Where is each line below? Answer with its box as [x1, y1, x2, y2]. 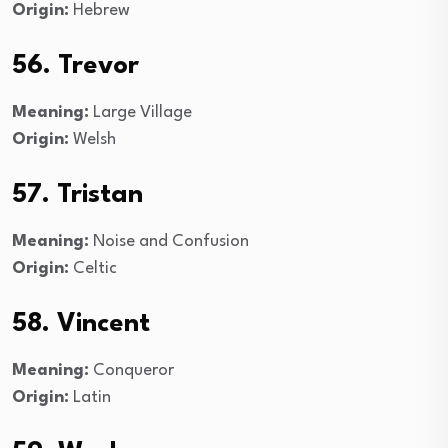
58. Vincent [12, 310, 150, 337]
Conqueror [89, 361, 174, 379]
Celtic [69, 259, 117, 277]
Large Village [89, 103, 192, 121]
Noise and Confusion [89, 232, 249, 250]
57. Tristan [12, 181, 143, 208]
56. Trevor [12, 52, 139, 79]
